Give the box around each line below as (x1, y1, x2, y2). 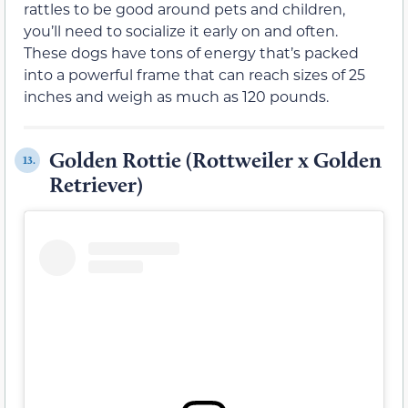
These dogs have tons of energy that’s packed (24, 43, 359, 63)
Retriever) (49, 171, 143, 199)
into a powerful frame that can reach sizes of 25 (24, 65, 365, 85)
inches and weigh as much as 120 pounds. (24, 87, 329, 107)
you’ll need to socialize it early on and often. (24, 21, 338, 41)
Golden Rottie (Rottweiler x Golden (49, 147, 382, 174)
